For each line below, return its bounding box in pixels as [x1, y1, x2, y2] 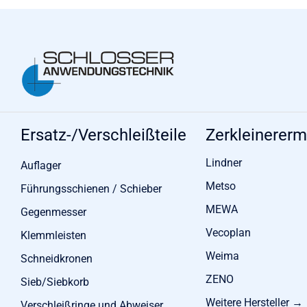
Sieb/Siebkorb [21, 275, 89, 289]
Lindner [205, 156, 242, 170]
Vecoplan [205, 226, 251, 240]
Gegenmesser [21, 206, 86, 219]
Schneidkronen [21, 252, 93, 266]
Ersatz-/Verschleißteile [21, 125, 186, 145]
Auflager [21, 159, 61, 173]
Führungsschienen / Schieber [21, 182, 162, 196]
